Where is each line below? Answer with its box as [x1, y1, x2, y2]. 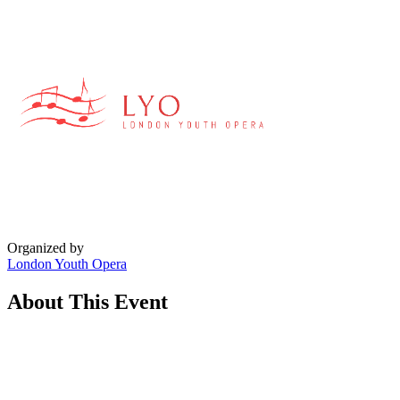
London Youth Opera [7, 255, 127, 271]
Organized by [7, 239, 84, 255]
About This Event [7, 289, 168, 313]
